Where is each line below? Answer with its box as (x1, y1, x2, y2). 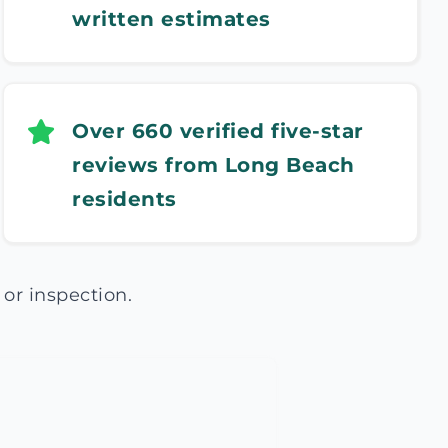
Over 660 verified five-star (72, 119, 364, 143)
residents (72, 187, 177, 211)
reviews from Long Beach (72, 153, 355, 177)
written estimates (72, 7, 271, 31)
